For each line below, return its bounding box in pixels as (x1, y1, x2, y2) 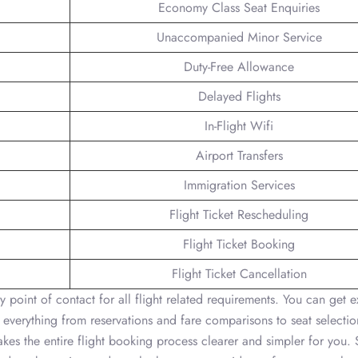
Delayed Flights (197, 86, 280, 105)
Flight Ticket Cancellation (171, 264, 307, 283)
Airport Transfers (195, 145, 283, 165)
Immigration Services (183, 175, 295, 194)
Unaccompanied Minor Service (156, 27, 322, 46)
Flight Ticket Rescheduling (169, 205, 308, 224)
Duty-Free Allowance (184, 57, 294, 76)
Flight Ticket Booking (183, 234, 295, 253)
